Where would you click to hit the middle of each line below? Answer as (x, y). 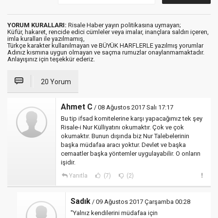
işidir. (68, 162)
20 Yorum (56, 82)
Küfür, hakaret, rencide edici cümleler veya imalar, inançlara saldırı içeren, (108, 32)
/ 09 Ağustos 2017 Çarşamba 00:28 (140, 202)
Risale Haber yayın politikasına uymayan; (124, 25)
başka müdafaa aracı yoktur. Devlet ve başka (123, 145)
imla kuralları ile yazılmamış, (46, 39)
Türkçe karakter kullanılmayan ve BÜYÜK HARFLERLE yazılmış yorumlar (105, 45)
